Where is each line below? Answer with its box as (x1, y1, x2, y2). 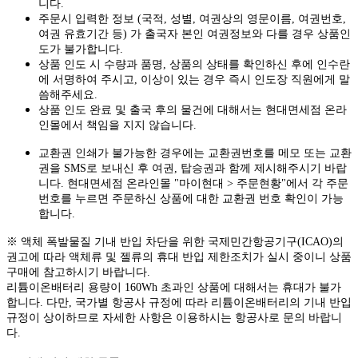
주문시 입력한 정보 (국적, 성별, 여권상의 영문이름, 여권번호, (38, 12, 346, 25)
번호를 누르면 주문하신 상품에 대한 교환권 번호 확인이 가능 (38, 192, 344, 205)
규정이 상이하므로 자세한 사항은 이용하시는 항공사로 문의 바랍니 (6, 311, 342, 324)
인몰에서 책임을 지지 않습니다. (38, 118, 197, 131)
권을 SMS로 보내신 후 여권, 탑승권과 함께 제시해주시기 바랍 (38, 161, 347, 174)
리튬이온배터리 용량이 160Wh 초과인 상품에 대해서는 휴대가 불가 (6, 280, 341, 293)
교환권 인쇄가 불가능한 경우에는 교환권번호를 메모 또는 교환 (38, 146, 352, 159)
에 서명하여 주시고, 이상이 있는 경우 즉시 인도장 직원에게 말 (38, 73, 350, 86)
